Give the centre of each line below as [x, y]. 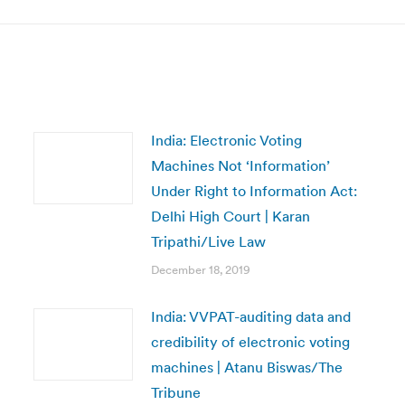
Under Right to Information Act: [254, 191]
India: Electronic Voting [226, 140]
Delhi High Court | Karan [230, 216]
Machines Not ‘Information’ [240, 165]
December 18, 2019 [200, 270]
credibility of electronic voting [250, 342]
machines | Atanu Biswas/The [246, 367]
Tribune [175, 392]
